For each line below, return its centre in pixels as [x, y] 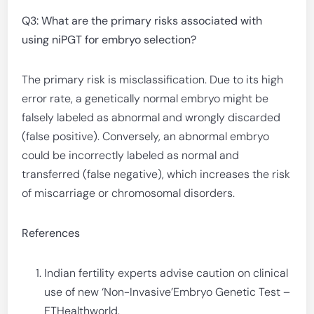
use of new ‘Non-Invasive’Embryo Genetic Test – [168, 292]
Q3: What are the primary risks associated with [142, 21]
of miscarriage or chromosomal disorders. [129, 193]
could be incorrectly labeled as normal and [131, 155]
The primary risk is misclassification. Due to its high [153, 80]
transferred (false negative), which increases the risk [156, 174]
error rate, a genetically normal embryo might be [145, 98]
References [51, 233]
